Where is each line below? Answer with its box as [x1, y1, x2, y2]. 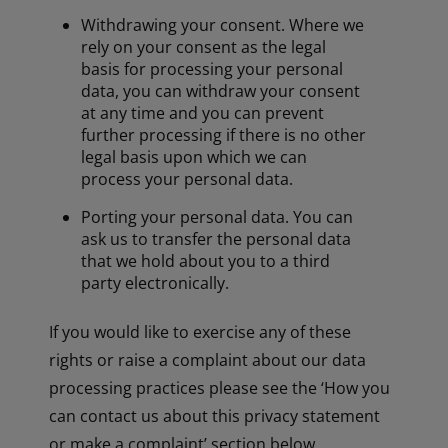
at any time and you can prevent [81, 102, 325, 125]
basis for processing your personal [81, 58, 344, 81]
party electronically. [81, 272, 230, 295]
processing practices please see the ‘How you [49, 377, 391, 400]
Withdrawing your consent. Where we [81, 14, 365, 37]
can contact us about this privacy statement [49, 405, 381, 428]
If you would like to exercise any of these [49, 321, 352, 344]
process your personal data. [81, 168, 294, 191]
